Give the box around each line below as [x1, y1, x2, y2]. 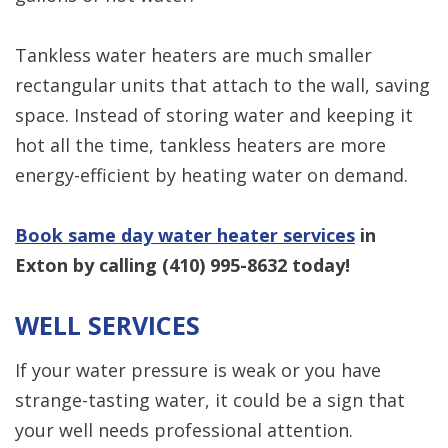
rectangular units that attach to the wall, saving [15, 72, 430, 97]
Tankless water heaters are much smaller [15, 42, 372, 67]
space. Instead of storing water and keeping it [15, 102, 413, 127]
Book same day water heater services [15, 222, 355, 247]
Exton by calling [15, 252, 162, 277]
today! [287, 252, 350, 277]
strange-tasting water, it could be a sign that [15, 387, 405, 412]
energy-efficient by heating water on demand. [15, 162, 408, 187]
